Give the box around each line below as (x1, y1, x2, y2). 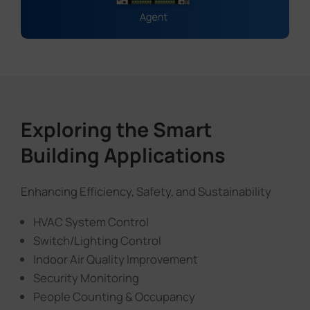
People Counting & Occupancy (33, 289, 195, 305)
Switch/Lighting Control (33, 232, 161, 249)
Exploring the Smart (20, 116, 212, 144)
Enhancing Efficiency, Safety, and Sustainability (20, 183, 271, 200)
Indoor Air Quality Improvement (33, 251, 198, 268)
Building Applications (20, 141, 226, 170)
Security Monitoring (33, 270, 139, 286)
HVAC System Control (33, 214, 149, 230)
